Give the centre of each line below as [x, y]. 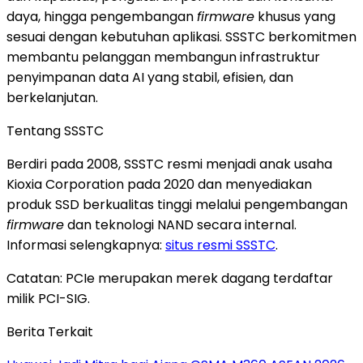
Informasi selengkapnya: [86, 245]
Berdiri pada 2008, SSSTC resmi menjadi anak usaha [169, 164]
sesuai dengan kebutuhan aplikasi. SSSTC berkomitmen [181, 36]
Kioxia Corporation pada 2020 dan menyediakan [159, 184]
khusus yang [295, 16]
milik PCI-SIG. [48, 298]
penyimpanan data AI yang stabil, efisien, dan [150, 77]
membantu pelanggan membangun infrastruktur [163, 57]
